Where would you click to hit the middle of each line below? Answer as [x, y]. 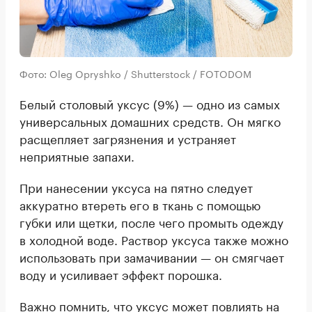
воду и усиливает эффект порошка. [121, 274]
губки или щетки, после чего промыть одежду [151, 222]
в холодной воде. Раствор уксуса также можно [154, 239]
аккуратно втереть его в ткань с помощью [140, 204]
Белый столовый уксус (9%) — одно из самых [150, 103]
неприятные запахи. [77, 156]
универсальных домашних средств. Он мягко [150, 121]
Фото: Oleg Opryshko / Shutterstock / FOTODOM [135, 73]
